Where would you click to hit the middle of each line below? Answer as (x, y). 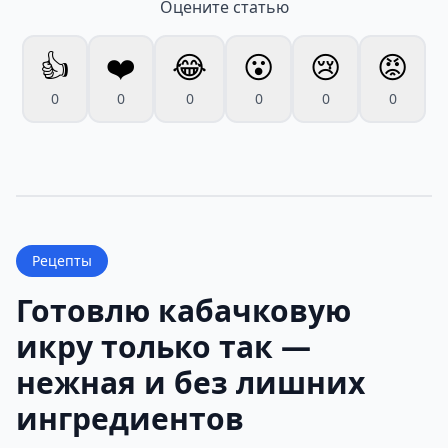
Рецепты (62, 260)
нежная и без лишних (190, 382)
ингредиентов (130, 418)
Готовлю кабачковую (183, 310)
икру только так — (163, 346)
